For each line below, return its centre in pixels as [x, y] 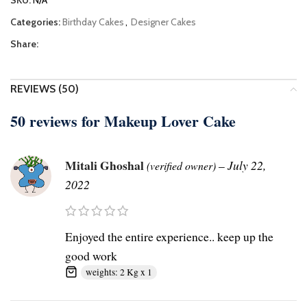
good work [91, 256]
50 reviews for [57, 121]
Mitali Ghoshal [106, 165]
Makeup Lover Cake [170, 121]
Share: [24, 44]
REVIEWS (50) [45, 89]
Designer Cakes [163, 22]
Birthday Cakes [93, 22]
